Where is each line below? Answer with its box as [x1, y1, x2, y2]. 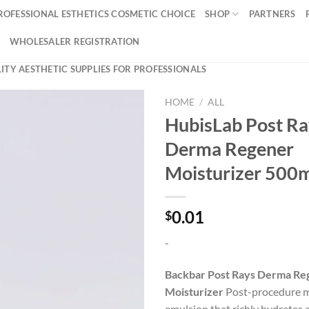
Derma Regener [165, 137, 294, 160]
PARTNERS [248, 8, 296, 19]
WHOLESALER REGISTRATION [9, 36, 140, 47]
